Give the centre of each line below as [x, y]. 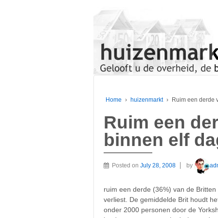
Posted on [126, 165]
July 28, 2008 [158, 165]
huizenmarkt [147, 100]
